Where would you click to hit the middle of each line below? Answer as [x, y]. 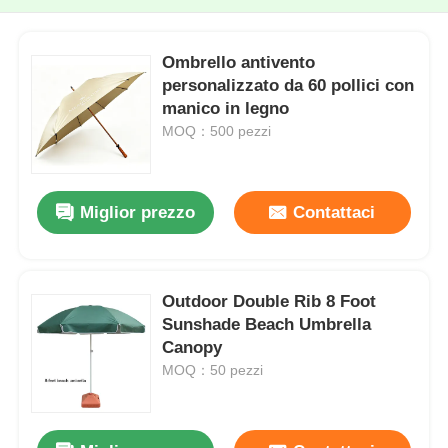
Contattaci [334, 213]
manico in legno [226, 109]
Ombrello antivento [239, 63]
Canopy [192, 348]
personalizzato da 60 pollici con [288, 86]
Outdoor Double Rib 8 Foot [269, 302]
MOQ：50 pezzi [213, 370]
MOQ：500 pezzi [217, 131]
